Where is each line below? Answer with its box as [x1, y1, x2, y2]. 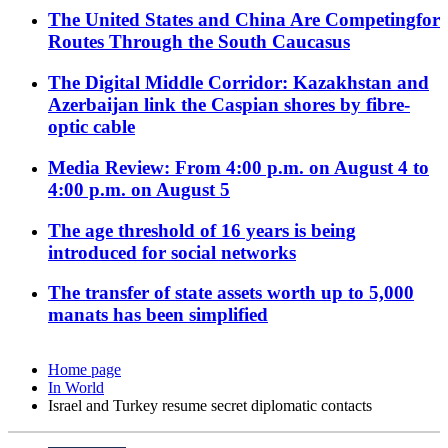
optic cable [48, 116, 135, 138]
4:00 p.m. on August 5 [48, 178, 230, 200]
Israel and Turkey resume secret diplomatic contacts [48, 397, 372, 415]
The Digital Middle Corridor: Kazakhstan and [48, 72, 429, 94]
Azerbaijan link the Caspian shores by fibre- [48, 94, 410, 116]
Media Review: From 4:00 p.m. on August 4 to [48, 156, 429, 178]
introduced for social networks [48, 241, 296, 263]
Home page [48, 361, 121, 379]
